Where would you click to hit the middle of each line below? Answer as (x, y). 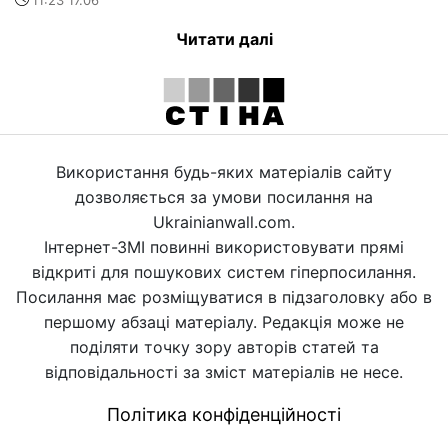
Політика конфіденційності (224, 415)
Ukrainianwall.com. (224, 222)
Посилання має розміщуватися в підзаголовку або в (224, 297)
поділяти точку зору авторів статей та (224, 347)
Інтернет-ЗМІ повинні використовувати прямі (224, 247)
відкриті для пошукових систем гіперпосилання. (224, 272)
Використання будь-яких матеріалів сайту (224, 172)
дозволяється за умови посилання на (224, 197)
